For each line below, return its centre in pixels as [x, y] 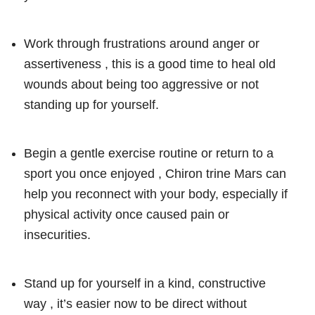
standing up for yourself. [91, 104]
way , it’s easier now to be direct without [135, 303]
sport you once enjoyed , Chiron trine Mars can [155, 173]
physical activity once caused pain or [127, 214]
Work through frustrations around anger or [142, 43]
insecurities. [57, 234]
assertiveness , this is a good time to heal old [150, 64]
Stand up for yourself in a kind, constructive [145, 283]
